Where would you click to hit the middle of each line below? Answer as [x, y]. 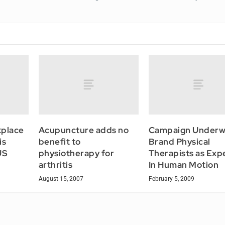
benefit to [60, 142]
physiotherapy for [76, 153]
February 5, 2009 [171, 179]
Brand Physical [179, 142]
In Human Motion [184, 165]
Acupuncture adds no [84, 130]
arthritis [55, 165]
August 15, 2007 [61, 179]
